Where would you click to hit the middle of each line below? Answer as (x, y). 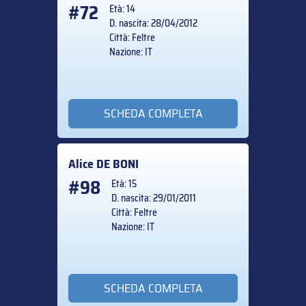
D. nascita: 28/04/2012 (153, 24)
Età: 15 (124, 183)
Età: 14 (122, 9)
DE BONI (117, 164)
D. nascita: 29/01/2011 (154, 198)
